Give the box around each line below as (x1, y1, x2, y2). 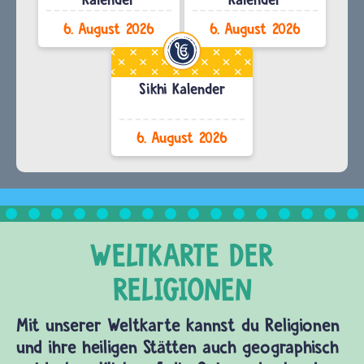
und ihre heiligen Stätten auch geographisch (16, 335, 339, 358)
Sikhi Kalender (138, 79, 226, 98)
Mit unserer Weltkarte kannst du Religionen (16, 313, 340, 336)
